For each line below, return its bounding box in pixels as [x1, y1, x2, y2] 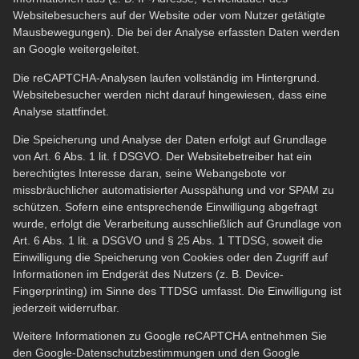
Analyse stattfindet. [13, 104, 109, 118]
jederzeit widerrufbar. [13, 301, 119, 314]
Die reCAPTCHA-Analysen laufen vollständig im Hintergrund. [13, 71, 320, 84]
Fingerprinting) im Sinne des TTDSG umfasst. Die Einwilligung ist [13, 284, 341, 297]
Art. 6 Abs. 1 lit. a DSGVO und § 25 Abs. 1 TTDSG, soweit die [13, 233, 323, 247]
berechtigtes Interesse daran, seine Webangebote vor [13, 166, 286, 179]
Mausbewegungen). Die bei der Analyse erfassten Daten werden [13, 26, 340, 39]
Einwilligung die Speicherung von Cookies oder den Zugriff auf [13, 250, 328, 264]
